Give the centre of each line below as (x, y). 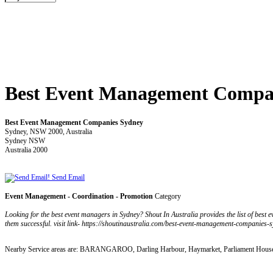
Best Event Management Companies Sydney (74, 122)
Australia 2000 (26, 150)
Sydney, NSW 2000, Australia (48, 131)
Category (167, 196)
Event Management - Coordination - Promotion (79, 196)
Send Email (67, 177)
